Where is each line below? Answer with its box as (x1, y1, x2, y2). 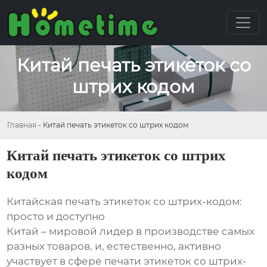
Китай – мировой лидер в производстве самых (7, 225, 255, 238)
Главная (7, 120, 36, 129)
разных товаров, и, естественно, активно (7, 240, 222, 253)
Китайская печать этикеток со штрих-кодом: (7, 195, 243, 208)
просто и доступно (7, 210, 105, 223)
